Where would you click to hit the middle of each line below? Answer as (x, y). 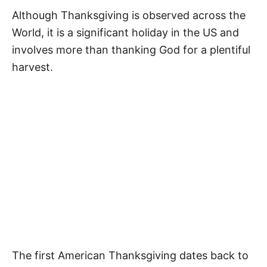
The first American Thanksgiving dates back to (130, 255)
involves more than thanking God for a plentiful (131, 50)
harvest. (32, 67)
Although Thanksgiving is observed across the (129, 15)
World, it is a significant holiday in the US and (125, 32)
